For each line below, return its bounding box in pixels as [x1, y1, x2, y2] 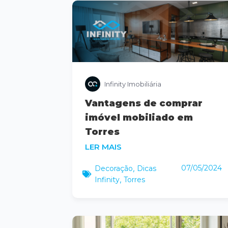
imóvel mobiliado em [85, 111, 193, 123]
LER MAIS [85, 141, 122, 152]
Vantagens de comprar [85, 97, 203, 109]
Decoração [95, 163, 133, 173]
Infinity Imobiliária [104, 79, 161, 88]
